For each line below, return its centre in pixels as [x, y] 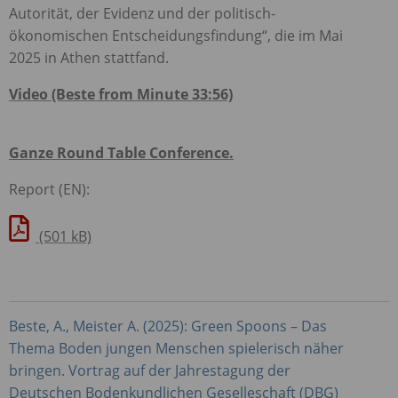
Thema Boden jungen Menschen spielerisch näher [176, 348]
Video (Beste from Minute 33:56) [121, 94]
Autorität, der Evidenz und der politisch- [142, 13]
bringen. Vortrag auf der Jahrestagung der [150, 370]
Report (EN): [49, 189]
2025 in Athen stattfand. [89, 57]
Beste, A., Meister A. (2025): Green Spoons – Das [168, 326]
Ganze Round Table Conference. [121, 152]
